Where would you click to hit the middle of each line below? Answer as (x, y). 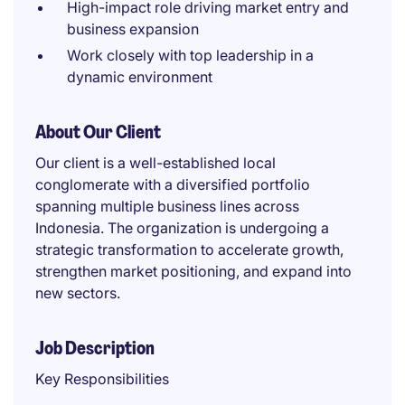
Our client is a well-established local (155, 163)
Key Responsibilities (102, 379)
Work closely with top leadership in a (190, 55)
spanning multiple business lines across (167, 206)
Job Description (95, 348)
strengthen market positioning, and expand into (193, 271)
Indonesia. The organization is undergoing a (182, 228)
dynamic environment (140, 77)
